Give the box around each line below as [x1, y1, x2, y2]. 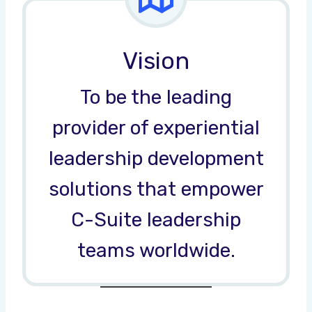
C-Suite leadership [71, 208, 241, 231]
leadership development [48, 146, 264, 170]
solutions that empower [48, 177, 264, 201]
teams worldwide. [77, 238, 235, 262]
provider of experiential [52, 116, 260, 139]
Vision [123, 46, 189, 75]
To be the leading [80, 85, 232, 109]
